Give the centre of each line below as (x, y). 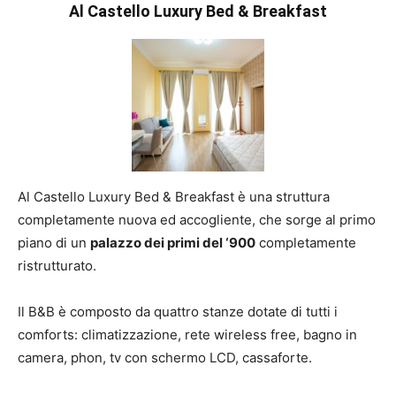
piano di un (54, 243)
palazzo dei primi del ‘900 (173, 243)
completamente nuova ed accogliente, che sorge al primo (197, 220)
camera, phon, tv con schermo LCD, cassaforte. (165, 358)
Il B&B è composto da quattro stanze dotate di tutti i (178, 312)
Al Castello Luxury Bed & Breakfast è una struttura (174, 197)
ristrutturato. (57, 266)
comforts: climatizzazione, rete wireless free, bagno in (187, 335)
